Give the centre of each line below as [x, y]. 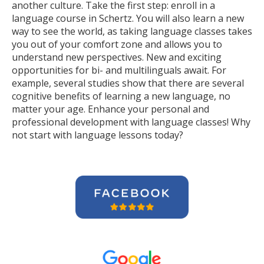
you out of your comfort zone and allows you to [117, 44]
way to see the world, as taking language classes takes [132, 31]
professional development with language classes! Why [131, 122]
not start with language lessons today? [98, 135]
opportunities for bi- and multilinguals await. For [119, 70]
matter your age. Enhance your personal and [110, 109]
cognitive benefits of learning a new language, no [121, 96]
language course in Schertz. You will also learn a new [128, 18]
